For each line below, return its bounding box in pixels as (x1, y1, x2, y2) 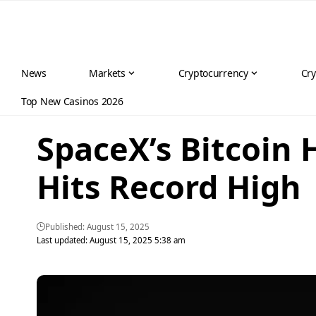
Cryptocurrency (178, 66, 248, 80)
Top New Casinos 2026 (21, 94, 123, 108)
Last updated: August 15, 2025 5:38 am (37, 235, 186, 246)
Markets (88, 66, 126, 80)
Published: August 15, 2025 (45, 221, 150, 233)
